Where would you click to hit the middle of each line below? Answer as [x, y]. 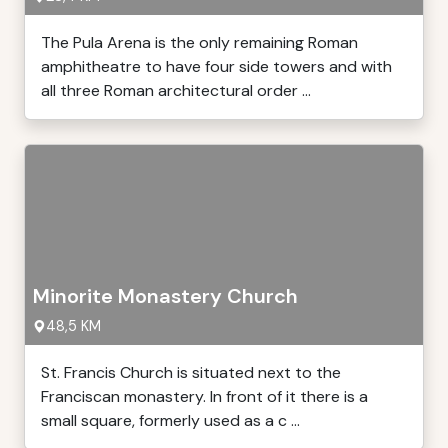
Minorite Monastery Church [165, 296]
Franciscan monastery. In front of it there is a [204, 396]
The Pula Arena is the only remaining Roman [199, 42]
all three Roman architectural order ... [176, 90]
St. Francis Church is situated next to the [191, 372]
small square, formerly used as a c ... [170, 420]
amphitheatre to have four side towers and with [216, 66]
